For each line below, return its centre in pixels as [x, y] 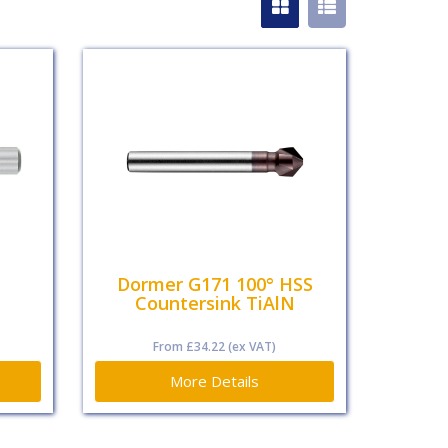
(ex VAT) [251, 347]
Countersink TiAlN [214, 303]
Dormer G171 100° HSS [214, 284]
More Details [215, 381]
